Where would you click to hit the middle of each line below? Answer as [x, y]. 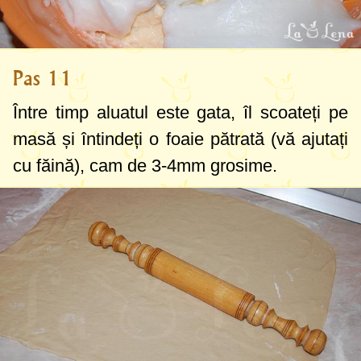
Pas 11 [43, 79]
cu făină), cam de [82, 166]
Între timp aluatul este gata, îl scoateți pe [180, 113]
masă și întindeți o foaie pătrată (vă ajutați [180, 139]
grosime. [241, 166]
